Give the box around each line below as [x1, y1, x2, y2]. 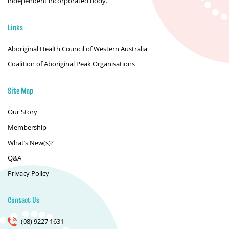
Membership [8, 123, 47, 132]
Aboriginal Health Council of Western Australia [8, 44, 147, 53]
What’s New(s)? [8, 138, 54, 147]
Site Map [8, 85, 33, 96]
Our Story [8, 107, 37, 117]
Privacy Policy [8, 169, 49, 178]
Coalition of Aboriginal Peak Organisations [8, 59, 135, 68]
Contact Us [8, 194, 39, 205]
